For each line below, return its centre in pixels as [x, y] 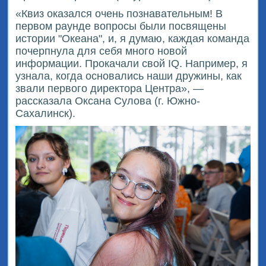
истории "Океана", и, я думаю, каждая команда [133, 38]
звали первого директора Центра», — [110, 88]
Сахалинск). [46, 113]
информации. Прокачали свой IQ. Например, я [132, 63]
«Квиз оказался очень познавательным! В [119, 13]
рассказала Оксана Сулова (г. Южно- [108, 101]
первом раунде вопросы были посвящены [121, 26]
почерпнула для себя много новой [102, 51]
